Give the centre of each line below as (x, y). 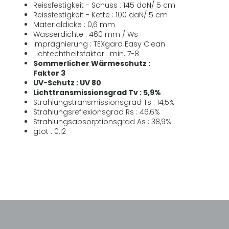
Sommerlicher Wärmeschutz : (91, 64)
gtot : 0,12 (49, 132)
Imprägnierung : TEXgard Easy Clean (99, 44)
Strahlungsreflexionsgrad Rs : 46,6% (96, 112)
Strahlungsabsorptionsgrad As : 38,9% (102, 122)
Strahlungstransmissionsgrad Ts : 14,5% (104, 102)
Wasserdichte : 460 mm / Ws (85, 35)
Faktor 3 (49, 73)
